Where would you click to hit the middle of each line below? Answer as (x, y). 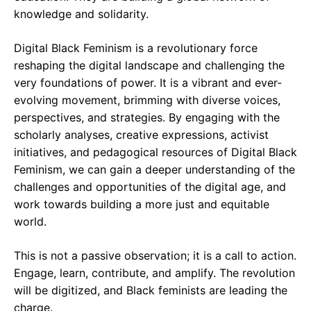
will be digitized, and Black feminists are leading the (151, 290)
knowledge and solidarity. (81, 14)
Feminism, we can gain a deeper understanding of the (154, 169)
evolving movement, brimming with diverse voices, (147, 100)
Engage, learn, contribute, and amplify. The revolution (154, 273)
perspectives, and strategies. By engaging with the (147, 117)
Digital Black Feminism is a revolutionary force (136, 48)
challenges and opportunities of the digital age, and (150, 187)
